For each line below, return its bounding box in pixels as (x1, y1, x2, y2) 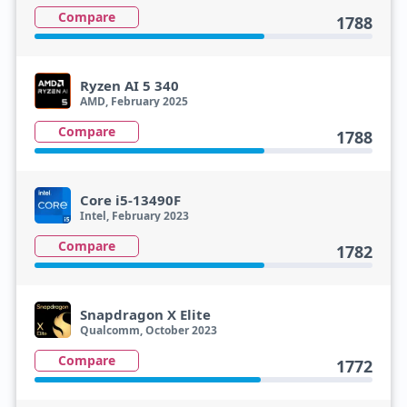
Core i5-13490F (79, 191, 181, 209)
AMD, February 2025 (79, 94, 188, 109)
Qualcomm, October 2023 (79, 323, 217, 338)
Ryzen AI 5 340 (79, 76, 179, 94)
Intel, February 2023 (79, 208, 189, 223)
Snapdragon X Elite (79, 305, 211, 323)
